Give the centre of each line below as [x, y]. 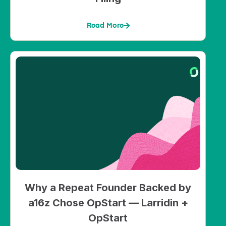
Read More [105, 26]
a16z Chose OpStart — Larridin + [108, 203]
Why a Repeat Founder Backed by [108, 188]
